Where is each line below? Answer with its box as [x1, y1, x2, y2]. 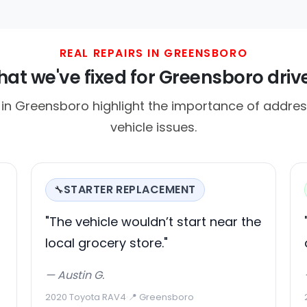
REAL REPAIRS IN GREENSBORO [59, 45, 248, 61]
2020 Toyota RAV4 [45, 290, 126, 304]
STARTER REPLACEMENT [63, 181, 196, 197]
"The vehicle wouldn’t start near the [45, 212, 261, 230]
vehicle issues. [110, 118, 197, 136]
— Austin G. [45, 267, 104, 283]
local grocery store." [45, 234, 168, 251]
